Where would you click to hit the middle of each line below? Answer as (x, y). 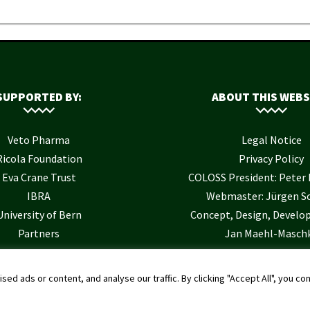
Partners (39, 234)
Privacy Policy (271, 159)
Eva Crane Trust (39, 177)
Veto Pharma (39, 140)
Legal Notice (271, 140)
